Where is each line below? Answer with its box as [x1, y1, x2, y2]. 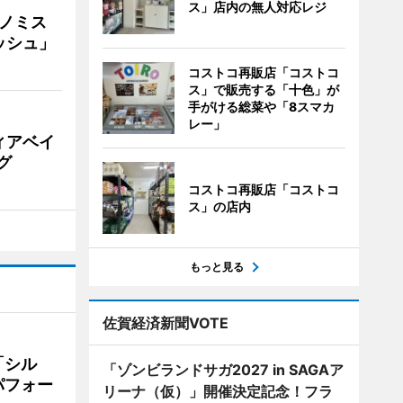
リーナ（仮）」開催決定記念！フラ [102, 382, 333, 400]
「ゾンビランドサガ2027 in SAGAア [102, 361, 344, 379]
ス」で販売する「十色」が [187, 82, 339, 97]
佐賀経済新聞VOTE [102, 314, 228, 332]
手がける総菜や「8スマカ [187, 99, 335, 114]
